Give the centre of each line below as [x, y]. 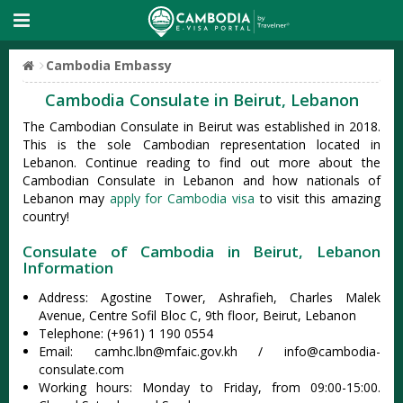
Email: [67, 351]
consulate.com [81, 369]
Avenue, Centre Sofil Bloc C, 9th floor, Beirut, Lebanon [197, 315]
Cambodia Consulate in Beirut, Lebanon [201, 100]
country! [46, 216]
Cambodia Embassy [109, 65]
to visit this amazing [318, 198]
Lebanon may [66, 198]
